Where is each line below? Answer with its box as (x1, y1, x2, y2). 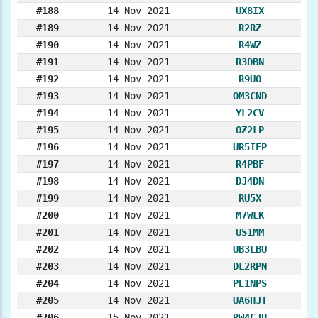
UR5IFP (233, 141, 267, 153)
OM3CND (233, 90, 267, 102)
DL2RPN (233, 261, 267, 273)
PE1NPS (233, 278, 267, 290)
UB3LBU (233, 243, 267, 256)
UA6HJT (233, 295, 267, 307)
